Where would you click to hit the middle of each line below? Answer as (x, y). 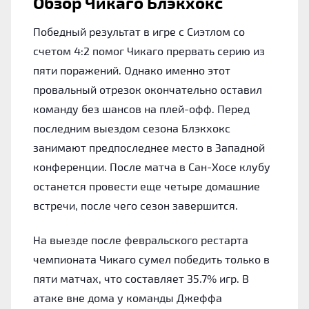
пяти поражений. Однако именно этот (132, 70)
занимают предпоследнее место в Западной (149, 147)
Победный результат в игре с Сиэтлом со (139, 31)
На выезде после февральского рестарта (141, 239)
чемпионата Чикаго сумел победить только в (151, 259)
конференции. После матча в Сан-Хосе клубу (152, 166)
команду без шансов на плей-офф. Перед (141, 108)
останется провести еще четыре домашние (147, 186)
